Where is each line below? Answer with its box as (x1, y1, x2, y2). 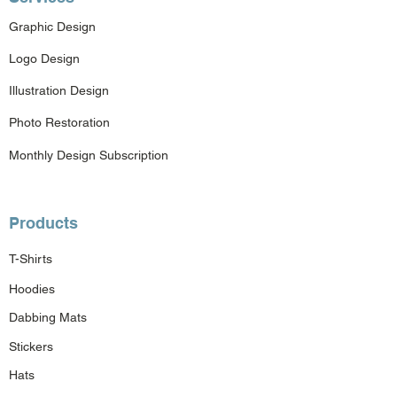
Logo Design (9, 51, 80, 66)
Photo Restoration (9, 114, 110, 129)
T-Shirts (9, 251, 52, 266)
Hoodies (9, 281, 55, 296)
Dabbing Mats (9, 309, 87, 324)
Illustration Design (9, 82, 109, 97)
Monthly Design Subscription (9, 147, 168, 162)
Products (9, 213, 78, 232)
